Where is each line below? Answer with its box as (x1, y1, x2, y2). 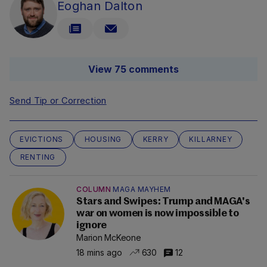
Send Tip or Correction (10, 95, 107, 107)
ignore (76, 221, 107, 231)
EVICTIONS (20, 135, 64, 144)
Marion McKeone (76, 232, 141, 243)
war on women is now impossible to (76, 209, 239, 219)
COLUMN (76, 185, 111, 194)
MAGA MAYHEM (113, 185, 171, 194)
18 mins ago (76, 247, 122, 257)
